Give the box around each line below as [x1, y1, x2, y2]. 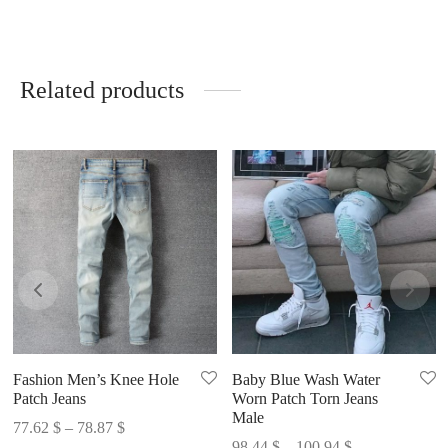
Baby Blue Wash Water [231, 371, 380, 389]
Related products [20, 77, 184, 104]
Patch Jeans [12, 390, 86, 408]
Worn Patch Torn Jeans [231, 390, 378, 408]
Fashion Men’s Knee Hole [12, 371, 179, 389]
